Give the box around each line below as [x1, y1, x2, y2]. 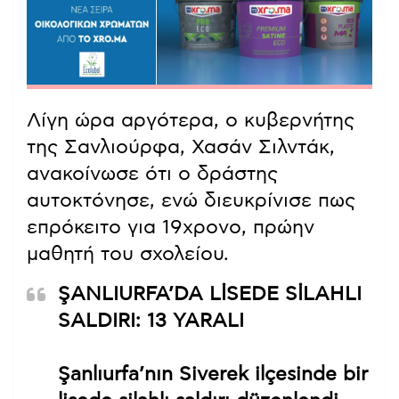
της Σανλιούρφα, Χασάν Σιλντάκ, [27, 137, 335, 158]
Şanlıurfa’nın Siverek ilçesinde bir [58, 364, 368, 385]
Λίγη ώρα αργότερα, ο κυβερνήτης [27, 110, 354, 131]
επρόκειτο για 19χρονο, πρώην [27, 217, 314, 238]
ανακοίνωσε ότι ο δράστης [27, 164, 278, 184]
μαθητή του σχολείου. [27, 244, 229, 265]
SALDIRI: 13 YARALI [58, 311, 244, 331]
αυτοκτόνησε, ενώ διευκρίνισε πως [27, 191, 355, 211]
